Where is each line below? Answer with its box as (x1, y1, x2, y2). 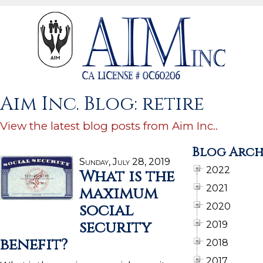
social (79, 200, 133, 221)
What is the (79, 166, 174, 187)
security (79, 217, 151, 238)
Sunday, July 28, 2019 (79, 156, 170, 167)
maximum (79, 183, 157, 204)
